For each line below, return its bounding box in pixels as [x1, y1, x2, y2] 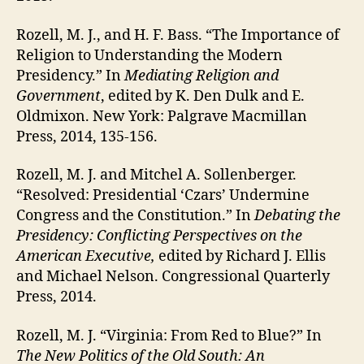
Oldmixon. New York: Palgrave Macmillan [16, 106, 307, 126]
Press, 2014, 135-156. [16, 127, 158, 146]
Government [16, 86, 101, 106]
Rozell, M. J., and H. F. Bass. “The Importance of [16, 25, 340, 45]
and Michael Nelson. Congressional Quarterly [16, 267, 330, 287]
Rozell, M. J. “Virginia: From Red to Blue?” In [16, 326, 322, 345]
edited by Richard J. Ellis [155, 247, 326, 266]
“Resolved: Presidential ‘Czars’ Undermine [16, 186, 310, 206]
